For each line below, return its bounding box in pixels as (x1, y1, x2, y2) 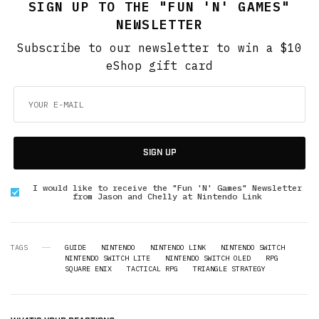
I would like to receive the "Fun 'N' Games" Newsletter (33, 182, 302, 193)
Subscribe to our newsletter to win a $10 (16, 40, 303, 55)
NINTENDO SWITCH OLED (165, 253, 251, 263)
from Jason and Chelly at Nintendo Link (73, 190, 262, 202)
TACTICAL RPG (127, 263, 178, 273)
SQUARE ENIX (65, 263, 112, 273)
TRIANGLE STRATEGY (193, 263, 266, 273)
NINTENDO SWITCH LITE (65, 253, 150, 263)
